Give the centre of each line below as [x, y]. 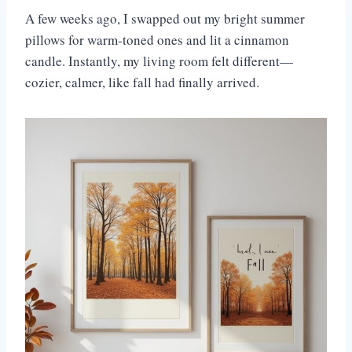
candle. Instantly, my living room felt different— [159, 61]
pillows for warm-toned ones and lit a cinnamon [157, 40]
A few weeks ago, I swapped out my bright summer [165, 19]
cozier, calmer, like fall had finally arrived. [145, 82]
